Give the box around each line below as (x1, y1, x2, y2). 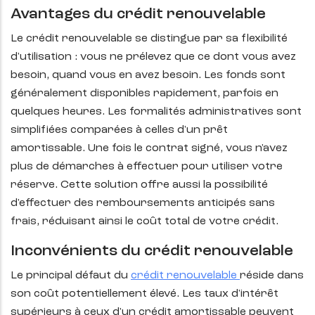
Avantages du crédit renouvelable (11, 6, 266, 22)
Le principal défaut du (11, 270, 131, 282)
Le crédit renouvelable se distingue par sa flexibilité (11, 33, 288, 45)
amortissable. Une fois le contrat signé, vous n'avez (11, 143, 288, 155)
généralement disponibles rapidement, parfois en (11, 88, 278, 100)
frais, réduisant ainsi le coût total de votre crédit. (11, 216, 278, 228)
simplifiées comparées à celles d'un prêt (11, 124, 228, 136)
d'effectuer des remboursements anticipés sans (11, 198, 275, 210)
